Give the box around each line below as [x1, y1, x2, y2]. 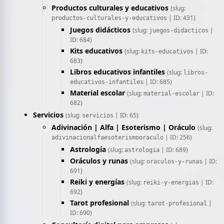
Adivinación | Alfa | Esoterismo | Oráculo [51, 122, 195, 132]
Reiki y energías [70, 177, 124, 186]
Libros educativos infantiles [70, 67, 165, 76]
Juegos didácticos [70, 25, 130, 34]
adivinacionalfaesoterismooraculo [51, 134, 163, 141]
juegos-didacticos [149, 27, 208, 34]
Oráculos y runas [70, 156, 128, 165]
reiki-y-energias [143, 179, 199, 186]
